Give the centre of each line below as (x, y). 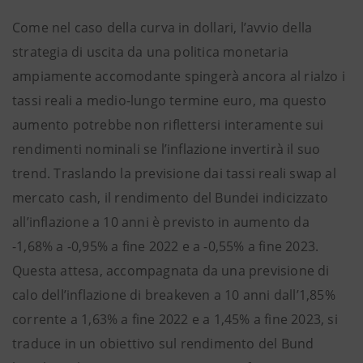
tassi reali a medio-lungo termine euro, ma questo (169, 100)
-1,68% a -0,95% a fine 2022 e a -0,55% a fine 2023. (166, 246)
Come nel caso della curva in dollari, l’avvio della (162, 28)
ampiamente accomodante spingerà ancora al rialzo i (179, 76)
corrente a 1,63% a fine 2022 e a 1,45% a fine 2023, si (175, 319)
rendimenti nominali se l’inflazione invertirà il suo (167, 149)
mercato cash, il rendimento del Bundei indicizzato (171, 198)
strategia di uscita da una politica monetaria (151, 52)
